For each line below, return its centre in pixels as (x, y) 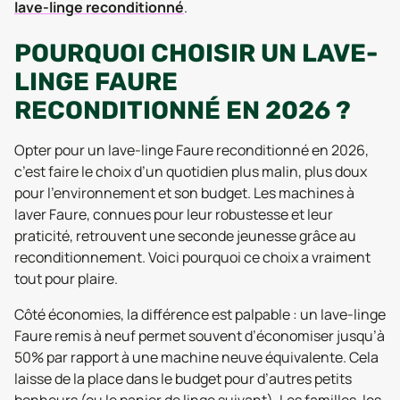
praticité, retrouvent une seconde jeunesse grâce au (185, 236)
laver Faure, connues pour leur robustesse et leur (174, 214)
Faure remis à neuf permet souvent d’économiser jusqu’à (200, 336)
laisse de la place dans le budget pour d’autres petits (183, 379)
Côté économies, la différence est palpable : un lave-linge (200, 314)
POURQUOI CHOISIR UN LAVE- (196, 53)
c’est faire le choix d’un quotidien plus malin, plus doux (191, 171)
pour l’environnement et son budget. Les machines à (184, 193)
